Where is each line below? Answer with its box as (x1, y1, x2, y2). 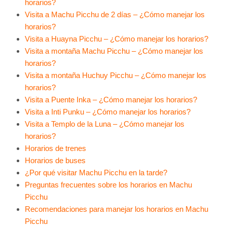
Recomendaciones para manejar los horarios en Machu (24, 204, 208, 213)
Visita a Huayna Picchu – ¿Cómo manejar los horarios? (24, 34, 208, 43)
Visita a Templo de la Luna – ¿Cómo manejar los (24, 119, 184, 128)
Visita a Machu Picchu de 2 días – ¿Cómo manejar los (24, 10, 205, 19)
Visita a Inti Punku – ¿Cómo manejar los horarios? (24, 107, 191, 116)
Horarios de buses (24, 156, 86, 165)
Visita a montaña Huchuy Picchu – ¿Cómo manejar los (24, 70, 206, 80)
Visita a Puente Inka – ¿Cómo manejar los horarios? (24, 95, 197, 104)
